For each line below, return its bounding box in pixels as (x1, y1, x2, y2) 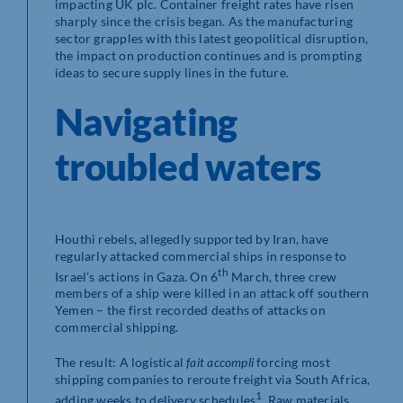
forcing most (256, 354, 330, 371)
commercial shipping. (55, 319, 179, 336)
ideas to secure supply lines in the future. (55, 64, 290, 80)
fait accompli (186, 354, 257, 371)
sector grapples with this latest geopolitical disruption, (55, 30, 368, 46)
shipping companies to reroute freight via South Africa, (55, 372, 371, 388)
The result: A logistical (55, 354, 187, 371)
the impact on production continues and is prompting (55, 47, 362, 63)
